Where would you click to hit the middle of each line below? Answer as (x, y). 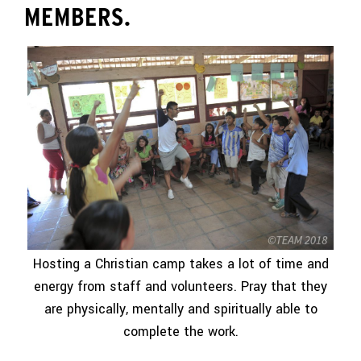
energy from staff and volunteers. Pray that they (180, 286)
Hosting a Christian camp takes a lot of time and (180, 263)
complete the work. (180, 331)
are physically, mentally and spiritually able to (180, 309)
